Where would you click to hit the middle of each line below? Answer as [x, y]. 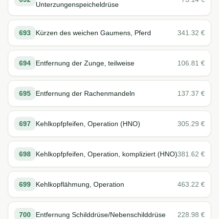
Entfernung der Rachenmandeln [85, 93]
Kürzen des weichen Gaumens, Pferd [93, 33]
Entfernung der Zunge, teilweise [85, 63]
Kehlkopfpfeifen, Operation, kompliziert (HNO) [107, 154]
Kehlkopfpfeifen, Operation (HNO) [88, 124]
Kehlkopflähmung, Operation [80, 184]
